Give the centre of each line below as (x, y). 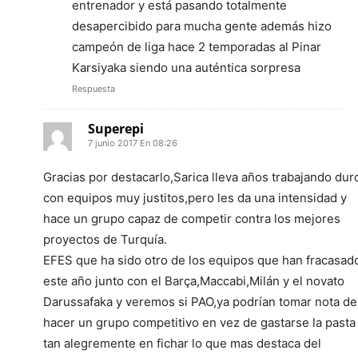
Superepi (116, 128)
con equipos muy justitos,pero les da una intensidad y (195, 197)
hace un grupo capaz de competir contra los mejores (192, 218)
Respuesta (93, 88)
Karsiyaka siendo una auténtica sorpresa (186, 67)
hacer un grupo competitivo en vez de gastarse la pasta (199, 322)
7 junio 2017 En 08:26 (133, 143)
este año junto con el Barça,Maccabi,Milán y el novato (194, 280)
